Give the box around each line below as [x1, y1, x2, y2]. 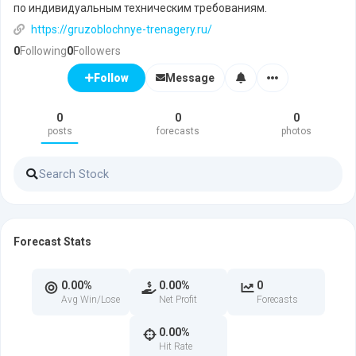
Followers [73, 44, 121, 57]
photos [281, 126, 311, 137]
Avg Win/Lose [60, 294, 120, 305]
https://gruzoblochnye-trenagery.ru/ [31, 23, 212, 36]
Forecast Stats [14, 235, 91, 248]
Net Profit [158, 294, 197, 305]
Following [20, 44, 67, 57]
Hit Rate [158, 341, 192, 352]
